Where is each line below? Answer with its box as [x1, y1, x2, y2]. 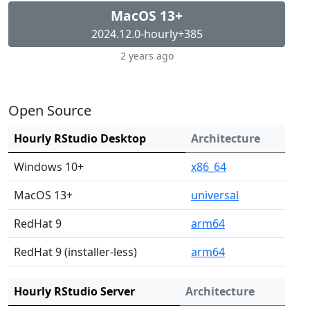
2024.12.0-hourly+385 [91, 26, 203, 42]
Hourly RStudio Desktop [14, 131, 146, 146]
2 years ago [120, 49, 174, 62]
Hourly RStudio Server [14, 284, 135, 299]
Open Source [8, 101, 91, 120]
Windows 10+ [14, 159, 84, 174]
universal [191, 188, 239, 203]
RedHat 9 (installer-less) [14, 244, 137, 259]
